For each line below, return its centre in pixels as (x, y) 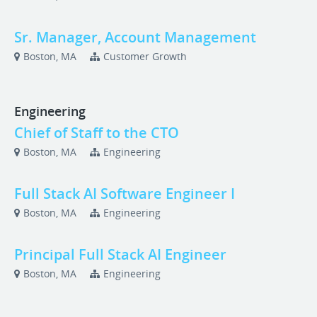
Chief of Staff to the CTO (97, 133)
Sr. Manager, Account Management (135, 37)
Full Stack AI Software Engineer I (125, 194)
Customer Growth (145, 56)
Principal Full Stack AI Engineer (120, 254)
